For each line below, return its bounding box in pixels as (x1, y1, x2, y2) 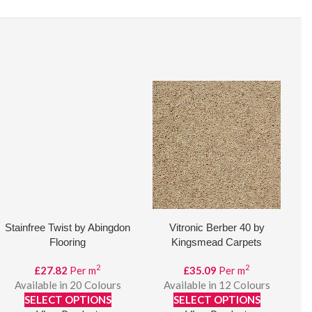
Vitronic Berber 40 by (169, 221, 265, 233)
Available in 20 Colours (14, 279, 121, 291)
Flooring (49, 236, 86, 248)
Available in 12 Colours (163, 279, 270, 291)
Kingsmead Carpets (171, 236, 262, 248)
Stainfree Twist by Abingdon (5, 221, 130, 233)
